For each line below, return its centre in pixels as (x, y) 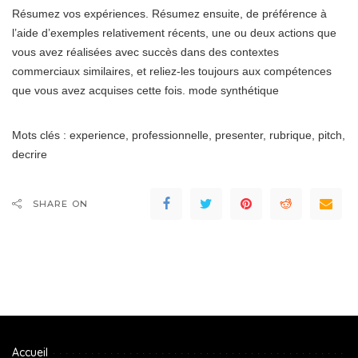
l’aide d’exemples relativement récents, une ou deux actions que (174, 33)
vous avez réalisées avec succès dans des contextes (145, 52)
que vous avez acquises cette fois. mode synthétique (145, 91)
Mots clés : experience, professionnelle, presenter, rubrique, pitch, (179, 135)
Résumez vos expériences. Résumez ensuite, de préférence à (169, 14)
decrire (30, 155)
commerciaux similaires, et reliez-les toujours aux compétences (172, 72)
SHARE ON (60, 204)
